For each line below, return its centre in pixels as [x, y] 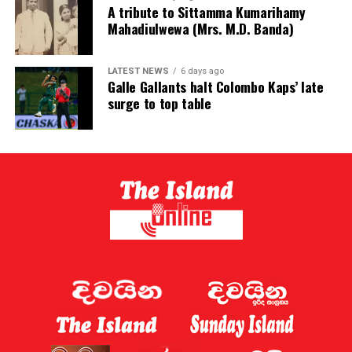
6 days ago [202, 71]
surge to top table [159, 103]
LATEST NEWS [138, 71]
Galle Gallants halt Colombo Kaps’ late [215, 87]
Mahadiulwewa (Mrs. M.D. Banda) [200, 29]
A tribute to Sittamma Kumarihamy [206, 12]
